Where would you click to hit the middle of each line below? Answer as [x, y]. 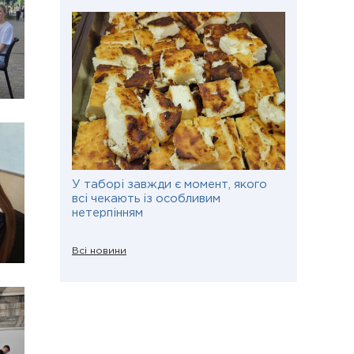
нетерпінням [107, 213]
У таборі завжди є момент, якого [169, 185]
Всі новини [99, 251]
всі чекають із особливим [146, 199]
